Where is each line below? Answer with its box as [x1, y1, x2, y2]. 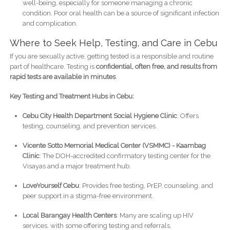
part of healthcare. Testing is [9, 62, 96, 70]
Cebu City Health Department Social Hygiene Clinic [22, 111, 177, 120]
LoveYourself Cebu [22, 181, 79, 189]
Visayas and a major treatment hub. [22, 162, 131, 170]
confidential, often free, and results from [95, 62, 217, 70]
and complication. [22, 19, 78, 27]
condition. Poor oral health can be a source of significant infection [22, 9, 219, 17]
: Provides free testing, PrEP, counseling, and [79, 181, 213, 189]
